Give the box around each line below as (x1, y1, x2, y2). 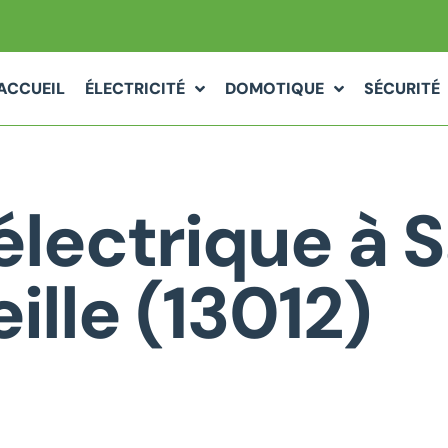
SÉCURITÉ (363, 78, 440, 99)
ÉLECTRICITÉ (84, 78, 185, 99)
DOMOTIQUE (224, 78, 324, 99)
